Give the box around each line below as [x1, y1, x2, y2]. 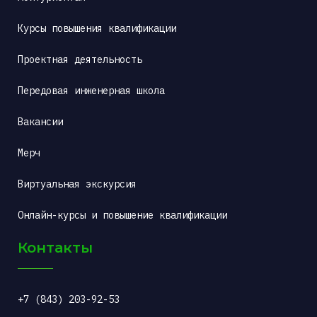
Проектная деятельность [18, 52, 142, 66]
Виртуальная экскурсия [18, 177, 137, 190]
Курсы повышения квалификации [18, 21, 176, 35]
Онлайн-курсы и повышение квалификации [18, 208, 227, 221]
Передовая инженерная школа [18, 83, 165, 97]
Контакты [18, 238, 93, 256]
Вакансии [18, 115, 63, 128]
